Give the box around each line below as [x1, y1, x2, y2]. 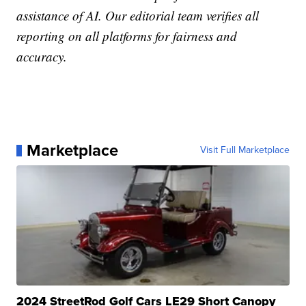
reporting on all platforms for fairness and [16, 27, 238, 45]
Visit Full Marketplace [199, 143, 290, 158]
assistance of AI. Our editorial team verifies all [16, 7, 260, 25]
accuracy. [16, 48, 68, 66]
